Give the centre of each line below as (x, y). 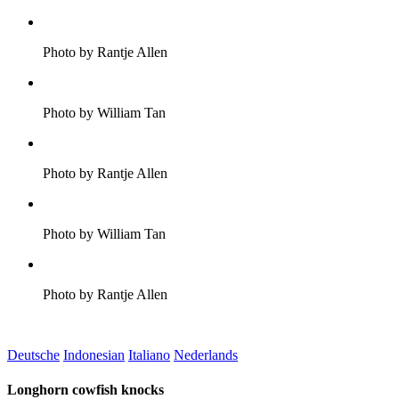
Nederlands (206, 355)
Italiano (149, 355)
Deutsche (33, 355)
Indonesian (94, 355)
